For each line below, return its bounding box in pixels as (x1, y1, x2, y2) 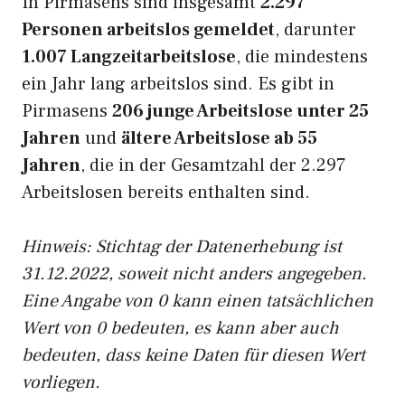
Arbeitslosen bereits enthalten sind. (22, 181, 310, 204)
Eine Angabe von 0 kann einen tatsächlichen (22, 289, 373, 313)
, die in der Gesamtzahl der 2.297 (80, 154, 346, 177)
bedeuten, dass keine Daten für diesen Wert (22, 344, 365, 367)
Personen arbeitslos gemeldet (22, 18, 275, 42)
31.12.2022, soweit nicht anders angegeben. (22, 262, 367, 286)
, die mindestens (236, 45, 368, 69)
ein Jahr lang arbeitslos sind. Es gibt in (22, 72, 334, 96)
